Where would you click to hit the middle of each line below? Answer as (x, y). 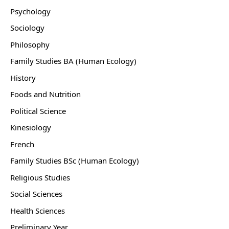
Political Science (38, 111)
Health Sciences (38, 210)
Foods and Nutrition (45, 94)
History (23, 77)
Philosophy (30, 44)
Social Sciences (36, 194)
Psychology (30, 11)
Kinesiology (31, 127)
